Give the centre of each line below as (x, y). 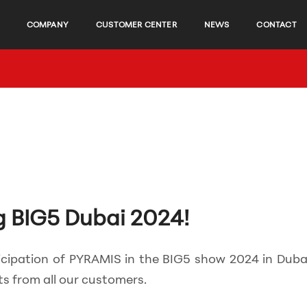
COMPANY (48, 24)
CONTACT (277, 24)
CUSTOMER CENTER (136, 24)
